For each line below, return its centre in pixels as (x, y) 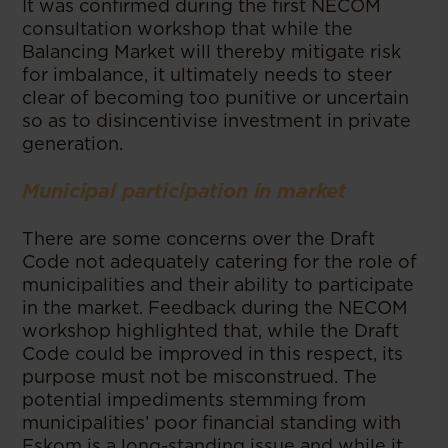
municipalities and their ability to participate (218, 284)
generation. (73, 143)
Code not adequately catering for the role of (220, 261)
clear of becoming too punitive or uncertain (216, 97)
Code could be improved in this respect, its (213, 353)
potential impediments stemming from (194, 399)
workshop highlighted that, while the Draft (211, 330)
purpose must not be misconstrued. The (200, 376)
